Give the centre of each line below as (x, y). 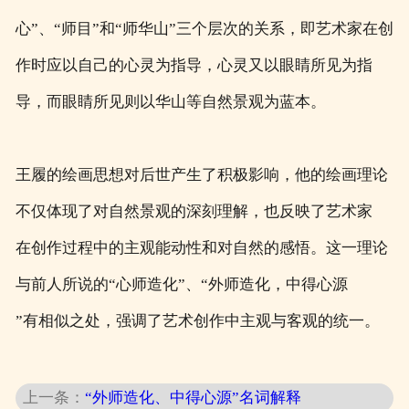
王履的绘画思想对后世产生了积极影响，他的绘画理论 (201, 175)
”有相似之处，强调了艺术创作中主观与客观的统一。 (197, 321)
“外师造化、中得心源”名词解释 (194, 398)
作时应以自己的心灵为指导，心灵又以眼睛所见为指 (194, 66)
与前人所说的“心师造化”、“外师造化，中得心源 (181, 285)
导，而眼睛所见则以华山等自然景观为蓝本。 (170, 102)
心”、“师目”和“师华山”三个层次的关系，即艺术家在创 (204, 29)
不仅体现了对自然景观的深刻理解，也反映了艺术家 (194, 212)
